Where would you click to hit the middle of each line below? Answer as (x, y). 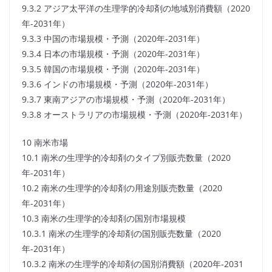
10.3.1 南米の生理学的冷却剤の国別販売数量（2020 (121, 234)
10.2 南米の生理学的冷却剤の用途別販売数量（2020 (122, 188)
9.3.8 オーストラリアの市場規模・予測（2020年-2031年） (134, 115)
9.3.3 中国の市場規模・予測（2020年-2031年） (113, 39)
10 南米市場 (45, 143)
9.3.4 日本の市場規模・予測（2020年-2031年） (113, 54)
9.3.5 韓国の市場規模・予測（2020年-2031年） (113, 69)
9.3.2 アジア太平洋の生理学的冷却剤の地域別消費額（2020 (136, 8)
